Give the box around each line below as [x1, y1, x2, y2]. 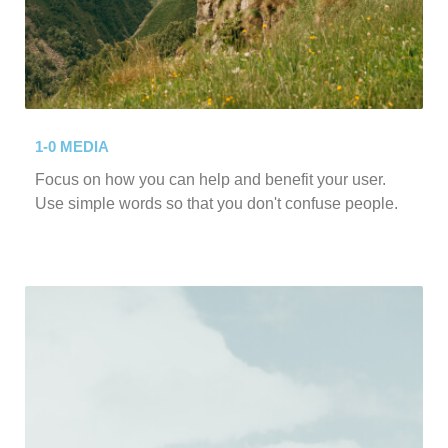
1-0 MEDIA [35, 139, 109, 156]
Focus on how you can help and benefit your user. [35, 171, 386, 189]
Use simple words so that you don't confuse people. [35, 195, 398, 213]
